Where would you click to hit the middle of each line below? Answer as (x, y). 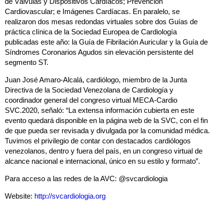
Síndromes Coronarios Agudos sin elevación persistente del (99, 52)
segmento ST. (27, 62)
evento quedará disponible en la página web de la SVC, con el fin (106, 121)
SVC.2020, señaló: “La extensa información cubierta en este (100, 110)
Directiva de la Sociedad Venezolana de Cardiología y (89, 90)
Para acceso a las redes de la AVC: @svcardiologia (86, 179)
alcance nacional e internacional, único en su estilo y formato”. (102, 161)
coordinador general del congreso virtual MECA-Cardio (91, 100)
